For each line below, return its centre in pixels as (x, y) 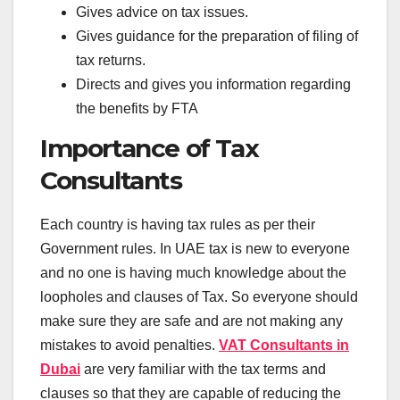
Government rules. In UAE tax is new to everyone (195, 248)
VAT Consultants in (284, 345)
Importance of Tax (150, 148)
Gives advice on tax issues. (162, 12)
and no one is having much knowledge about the (193, 272)
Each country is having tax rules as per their (178, 224)
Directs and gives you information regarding (213, 85)
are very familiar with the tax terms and (203, 369)
